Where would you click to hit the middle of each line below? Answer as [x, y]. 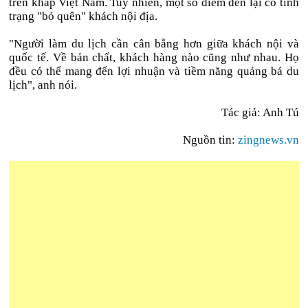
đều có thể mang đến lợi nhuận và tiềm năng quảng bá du [154, 71]
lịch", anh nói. [43, 85]
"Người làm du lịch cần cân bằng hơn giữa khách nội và [154, 44]
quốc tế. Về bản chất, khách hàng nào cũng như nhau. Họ [154, 57]
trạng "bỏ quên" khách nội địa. [84, 16]
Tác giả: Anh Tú [260, 112]
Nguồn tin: [210, 140]
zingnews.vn [268, 140]
